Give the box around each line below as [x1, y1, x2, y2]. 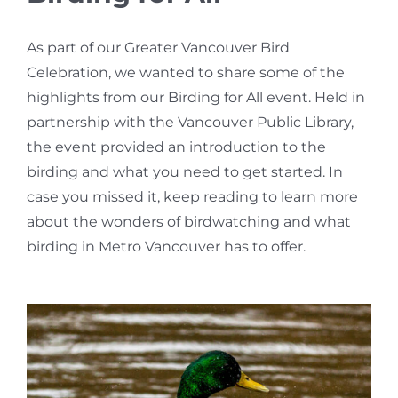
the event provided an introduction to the [26, 138, 326, 155]
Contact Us [19, 80, 88, 97]
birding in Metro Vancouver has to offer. [26, 237, 306, 255]
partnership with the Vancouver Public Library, [26, 113, 354, 131]
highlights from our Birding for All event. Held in [26, 88, 365, 106]
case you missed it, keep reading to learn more [26, 187, 358, 205]
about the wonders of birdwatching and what [26, 212, 351, 230]
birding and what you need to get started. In [26, 163, 343, 180]
